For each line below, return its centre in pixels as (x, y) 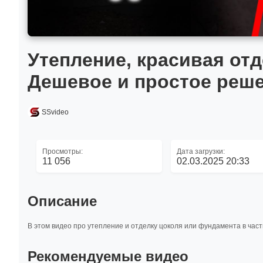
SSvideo (55, 112)
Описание (62, 201)
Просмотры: (63, 151)
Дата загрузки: (200, 151)
